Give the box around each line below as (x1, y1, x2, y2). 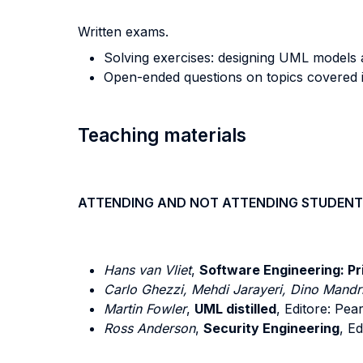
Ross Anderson (104, 320, 195, 336)
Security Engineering (203, 320, 340, 336)
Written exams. (78, 23, 169, 40)
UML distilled (194, 301, 276, 317)
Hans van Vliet (104, 262, 191, 278)
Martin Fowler (104, 301, 186, 317)
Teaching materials (78, 124, 246, 146)
